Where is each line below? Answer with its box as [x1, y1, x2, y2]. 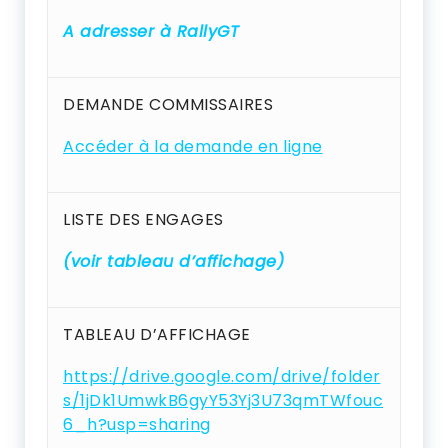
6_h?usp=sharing [63, 413, 211, 436]
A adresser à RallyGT [63, 20, 239, 43]
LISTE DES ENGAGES [63, 208, 224, 231]
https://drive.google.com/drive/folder [63, 365, 381, 388]
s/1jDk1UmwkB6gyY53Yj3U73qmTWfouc [63, 389, 383, 412]
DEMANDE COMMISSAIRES [63, 93, 273, 116]
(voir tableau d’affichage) [63, 250, 284, 273]
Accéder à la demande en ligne [63, 135, 323, 158]
